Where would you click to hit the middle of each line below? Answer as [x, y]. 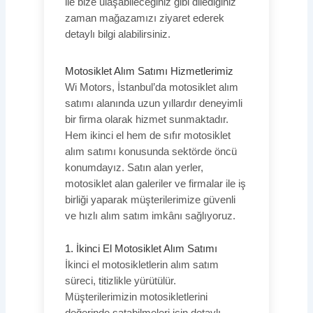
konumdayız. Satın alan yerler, [134, 168]
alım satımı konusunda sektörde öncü [151, 152]
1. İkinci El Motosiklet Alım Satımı [141, 248]
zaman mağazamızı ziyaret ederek [144, 19]
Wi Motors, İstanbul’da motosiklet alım [151, 88]
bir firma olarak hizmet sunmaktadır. [146, 120]
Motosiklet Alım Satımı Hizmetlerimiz [149, 72]
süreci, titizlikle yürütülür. [120, 281]
